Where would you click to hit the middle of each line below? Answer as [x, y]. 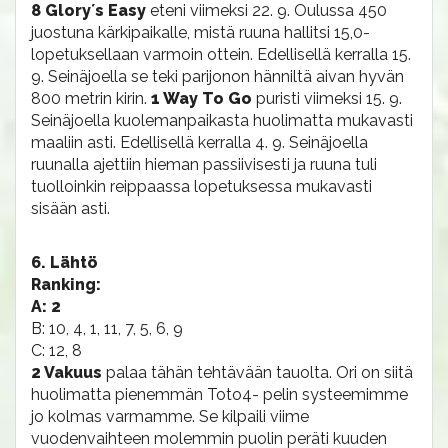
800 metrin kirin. [91, 98]
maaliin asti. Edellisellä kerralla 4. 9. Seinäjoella [199, 142]
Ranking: [66, 284]
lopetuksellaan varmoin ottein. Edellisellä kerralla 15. [221, 54]
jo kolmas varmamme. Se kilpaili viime [170, 416]
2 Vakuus [68, 372]
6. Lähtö [64, 262]
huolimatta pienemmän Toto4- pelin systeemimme [219, 394]
